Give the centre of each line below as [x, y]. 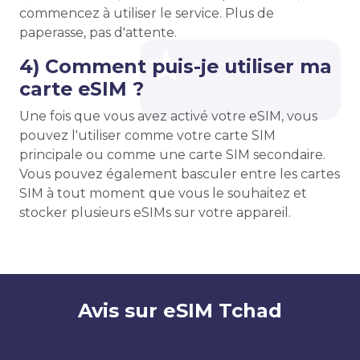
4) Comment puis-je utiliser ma [176, 66]
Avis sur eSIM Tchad [180, 311]
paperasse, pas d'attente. [98, 33]
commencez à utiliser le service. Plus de [147, 13]
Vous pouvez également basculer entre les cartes [180, 174]
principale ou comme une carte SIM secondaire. [172, 155]
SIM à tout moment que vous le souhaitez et [163, 193]
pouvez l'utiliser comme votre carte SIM [147, 135]
